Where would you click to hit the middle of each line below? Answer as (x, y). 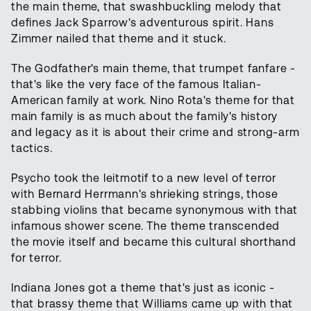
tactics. (32, 148)
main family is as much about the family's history (145, 116)
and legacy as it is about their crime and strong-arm (155, 132)
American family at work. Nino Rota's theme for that (153, 100)
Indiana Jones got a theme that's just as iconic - (143, 287)
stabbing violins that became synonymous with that (155, 210)
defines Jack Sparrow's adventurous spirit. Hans (143, 22)
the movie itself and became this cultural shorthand (154, 242)
